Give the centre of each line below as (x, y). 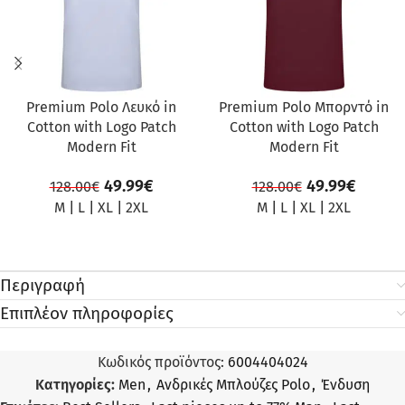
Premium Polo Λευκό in (101, 108)
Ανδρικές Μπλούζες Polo (233, 385)
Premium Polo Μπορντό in (304, 108)
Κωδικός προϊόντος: (162, 363)
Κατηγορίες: (75, 385)
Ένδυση (345, 385)
